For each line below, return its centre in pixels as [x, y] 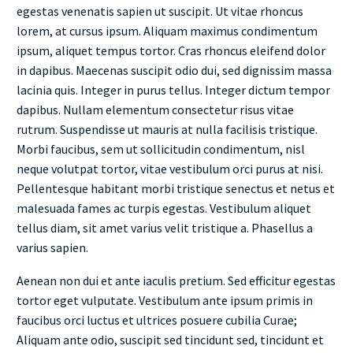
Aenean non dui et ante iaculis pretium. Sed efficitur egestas [176, 281]
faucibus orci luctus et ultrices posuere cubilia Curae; [157, 320]
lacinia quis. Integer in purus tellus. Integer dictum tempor [173, 89]
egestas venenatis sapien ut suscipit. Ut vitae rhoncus [160, 11]
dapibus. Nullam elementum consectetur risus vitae [155, 109]
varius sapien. [52, 247]
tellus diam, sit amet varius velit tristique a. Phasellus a [165, 227]
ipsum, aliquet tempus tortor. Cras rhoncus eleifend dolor [171, 50]
